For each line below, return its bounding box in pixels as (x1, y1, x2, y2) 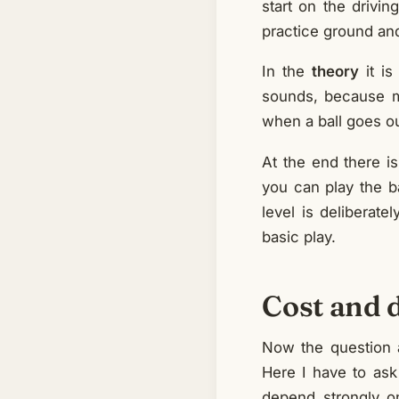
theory (312, 62, 360, 81)
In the (262, 62, 313, 81)
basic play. (262, 227, 337, 246)
